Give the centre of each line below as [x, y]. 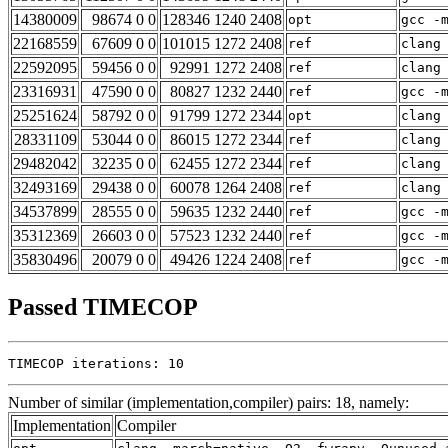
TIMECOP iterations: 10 [96, 364]
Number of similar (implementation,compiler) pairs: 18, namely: [208, 403]
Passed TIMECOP [103, 307]
